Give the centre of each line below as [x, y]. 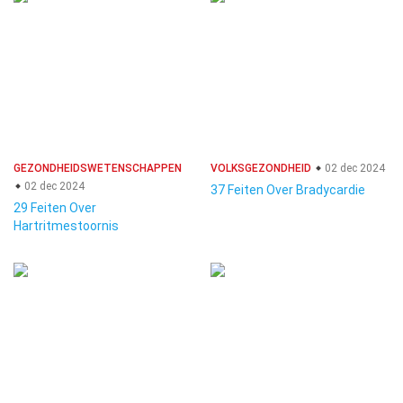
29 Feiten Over [55, 208]
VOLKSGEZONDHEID [261, 168]
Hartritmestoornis [66, 226]
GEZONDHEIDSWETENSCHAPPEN [98, 168]
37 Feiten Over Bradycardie [288, 190]
